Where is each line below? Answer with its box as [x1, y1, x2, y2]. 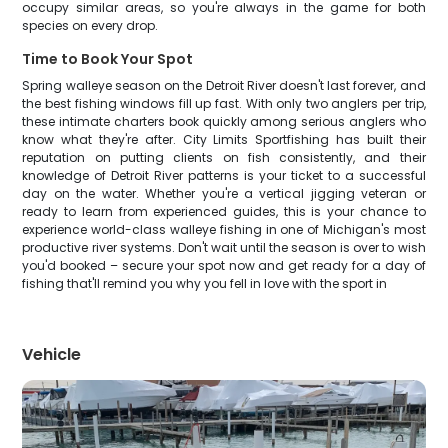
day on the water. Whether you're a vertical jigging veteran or [22, 185, 426, 202]
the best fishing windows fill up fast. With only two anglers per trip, [22, 95, 426, 112]
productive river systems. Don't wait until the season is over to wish [22, 239, 426, 256]
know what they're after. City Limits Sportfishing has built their [22, 131, 426, 148]
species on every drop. [22, 17, 159, 34]
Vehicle [22, 343, 82, 366]
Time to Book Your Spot [22, 49, 194, 69]
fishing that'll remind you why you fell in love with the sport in [22, 275, 388, 292]
